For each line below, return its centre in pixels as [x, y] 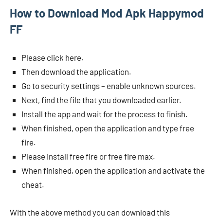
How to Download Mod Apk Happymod [107, 13]
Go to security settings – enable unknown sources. [109, 86]
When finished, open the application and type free [108, 128]
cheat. [33, 184]
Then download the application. [76, 72]
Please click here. [53, 57]
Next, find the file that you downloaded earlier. [101, 100]
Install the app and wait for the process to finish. [105, 114]
